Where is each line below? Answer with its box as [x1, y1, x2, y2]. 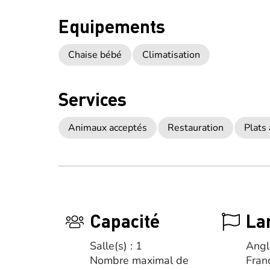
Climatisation [142, 48, 200, 61]
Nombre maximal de [90, 253, 189, 268]
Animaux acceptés [68, 121, 147, 134]
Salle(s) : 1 [90, 239, 142, 253]
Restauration [168, 121, 224, 134]
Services [58, 87, 127, 110]
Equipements [58, 14, 165, 37]
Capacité [90, 209, 160, 232]
